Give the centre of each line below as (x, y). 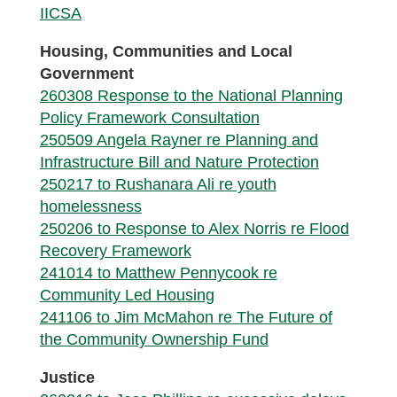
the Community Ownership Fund (154, 339)
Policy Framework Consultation (149, 118)
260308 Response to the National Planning (191, 96)
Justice (67, 378)
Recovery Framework (115, 251)
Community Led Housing (127, 295)
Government (86, 74)
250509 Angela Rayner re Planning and (179, 140)
